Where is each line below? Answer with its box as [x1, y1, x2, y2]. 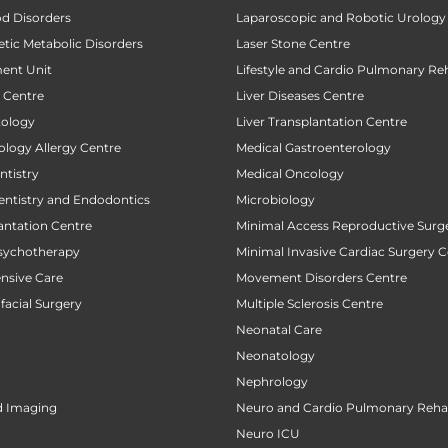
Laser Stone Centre [236, 36, 350, 52]
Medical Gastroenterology [236, 140, 391, 156]
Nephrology [236, 374, 308, 390]
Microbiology [236, 192, 315, 208]
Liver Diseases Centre [236, 88, 364, 104]
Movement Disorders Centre [236, 270, 407, 286]
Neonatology [236, 348, 315, 364]
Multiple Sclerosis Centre [236, 296, 383, 312]
